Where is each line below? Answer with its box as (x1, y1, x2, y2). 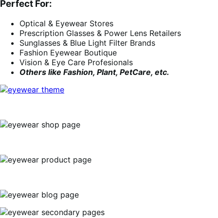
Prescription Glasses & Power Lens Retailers (19, 28, 181, 38)
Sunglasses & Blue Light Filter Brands (19, 38, 155, 48)
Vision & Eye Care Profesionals (19, 57, 133, 68)
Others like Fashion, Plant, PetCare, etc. (19, 67, 169, 77)
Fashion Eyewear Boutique (19, 48, 117, 58)
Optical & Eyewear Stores (19, 18, 113, 29)
